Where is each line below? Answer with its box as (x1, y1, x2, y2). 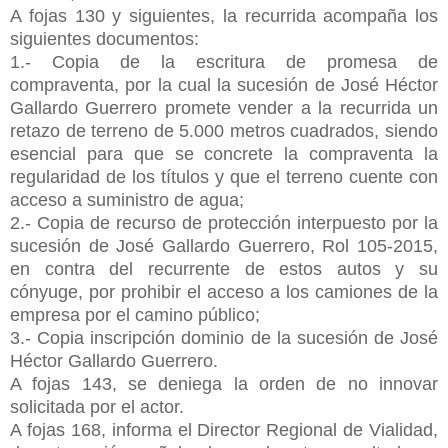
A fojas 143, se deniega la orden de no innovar (10, 373, 438, 394)
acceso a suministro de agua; (10, 189, 244, 210)
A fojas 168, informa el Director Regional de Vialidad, (10, 419, 438, 440)
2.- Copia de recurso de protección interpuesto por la (10, 212, 438, 233)
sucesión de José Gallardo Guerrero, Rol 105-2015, (10, 235, 438, 256)
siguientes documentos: (10, 28, 199, 49)
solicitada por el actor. (10, 396, 184, 417)
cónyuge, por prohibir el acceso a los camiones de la (10, 281, 438, 302)
